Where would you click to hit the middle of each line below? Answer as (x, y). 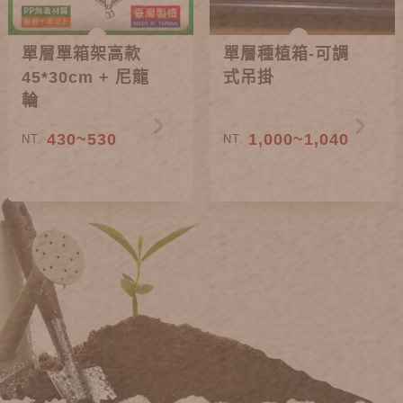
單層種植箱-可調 (287, 54)
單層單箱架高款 (82, 54)
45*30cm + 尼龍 (86, 78)
